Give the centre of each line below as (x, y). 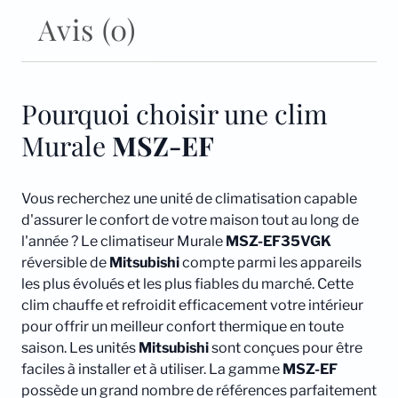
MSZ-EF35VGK (279, 242)
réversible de (65, 263)
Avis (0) (87, 29)
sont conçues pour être (286, 348)
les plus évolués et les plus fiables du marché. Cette (187, 284)
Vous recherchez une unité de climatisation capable (189, 199)
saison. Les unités (80, 348)
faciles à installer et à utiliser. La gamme (152, 370)
